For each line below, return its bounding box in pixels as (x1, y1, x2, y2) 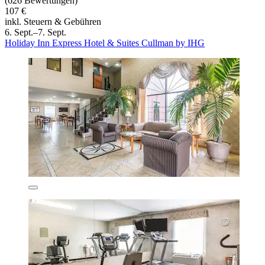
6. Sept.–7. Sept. (5, 27, 66, 37)
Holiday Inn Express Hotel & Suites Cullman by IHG (5, 37, 205, 48)
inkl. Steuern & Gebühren (5, 16, 101, 27)
